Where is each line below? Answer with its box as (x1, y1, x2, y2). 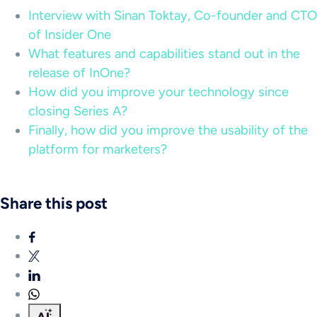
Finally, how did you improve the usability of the (28, 122, 308, 138)
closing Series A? (28, 103, 127, 119)
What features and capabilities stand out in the (28, 46, 300, 62)
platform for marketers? (28, 142, 167, 157)
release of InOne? (28, 65, 130, 81)
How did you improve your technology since (28, 84, 289, 100)
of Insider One (28, 27, 111, 42)
